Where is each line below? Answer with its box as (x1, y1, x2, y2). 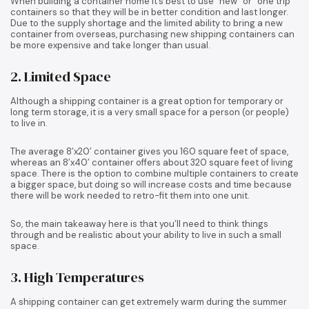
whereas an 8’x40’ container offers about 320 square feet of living (10, 156, 293, 168)
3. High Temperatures (10, 267, 144, 287)
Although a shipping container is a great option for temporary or (10, 94, 283, 107)
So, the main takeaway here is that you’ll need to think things (10, 217, 268, 230)
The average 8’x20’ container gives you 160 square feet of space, (10, 145, 288, 157)
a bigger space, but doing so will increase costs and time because (10, 178, 292, 190)
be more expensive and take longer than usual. (10, 39, 210, 51)
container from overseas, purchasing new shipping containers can (10, 28, 295, 40)
